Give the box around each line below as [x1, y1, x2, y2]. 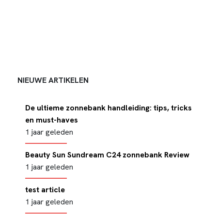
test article [25, 185, 65, 195]
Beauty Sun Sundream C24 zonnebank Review [25, 150, 189, 160]
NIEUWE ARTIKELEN [17, 75, 89, 85]
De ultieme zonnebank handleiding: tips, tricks [25, 103, 192, 113]
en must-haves [25, 115, 78, 125]
